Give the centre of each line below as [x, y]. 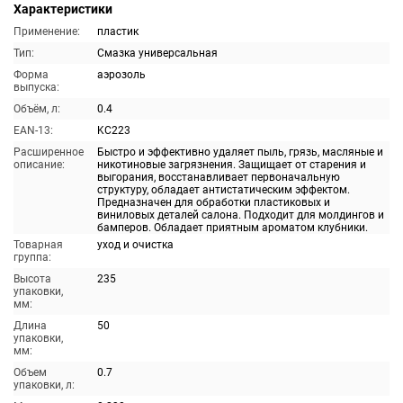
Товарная [38, 245]
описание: [39, 165]
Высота [32, 279]
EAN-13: [33, 130]
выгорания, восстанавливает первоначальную [219, 177]
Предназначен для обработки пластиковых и [214, 202]
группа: [32, 257]
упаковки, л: [44, 385]
